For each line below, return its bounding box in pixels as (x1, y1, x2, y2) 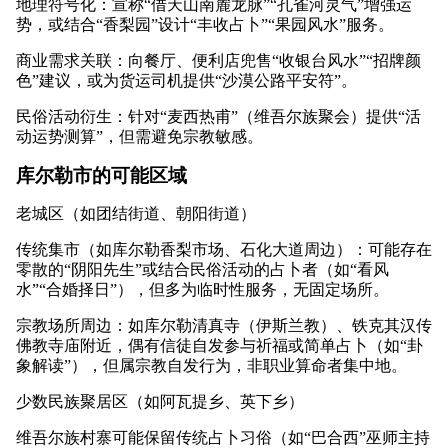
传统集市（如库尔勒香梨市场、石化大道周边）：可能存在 (16, 241, 432, 259)
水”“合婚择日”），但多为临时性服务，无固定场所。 (16, 281, 389, 299)
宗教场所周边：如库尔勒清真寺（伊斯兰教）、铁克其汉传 (16, 317, 432, 335)
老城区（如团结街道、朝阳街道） (16, 205, 256, 223)
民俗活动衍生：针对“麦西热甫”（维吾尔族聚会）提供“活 (16, 108, 421, 126)
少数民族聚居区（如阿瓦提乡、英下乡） (16, 393, 304, 411)
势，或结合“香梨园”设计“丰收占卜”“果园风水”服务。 (16, 16, 394, 34)
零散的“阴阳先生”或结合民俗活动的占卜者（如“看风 (16, 261, 389, 279)
